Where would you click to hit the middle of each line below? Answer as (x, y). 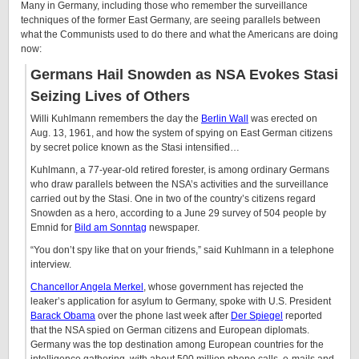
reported (303, 316)
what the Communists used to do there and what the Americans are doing (179, 34)
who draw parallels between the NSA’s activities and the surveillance (179, 184)
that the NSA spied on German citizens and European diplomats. (170, 330)
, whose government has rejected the (224, 287)
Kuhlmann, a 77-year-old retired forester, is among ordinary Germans (180, 170)
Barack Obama (63, 316)
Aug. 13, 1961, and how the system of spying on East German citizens (182, 133)
